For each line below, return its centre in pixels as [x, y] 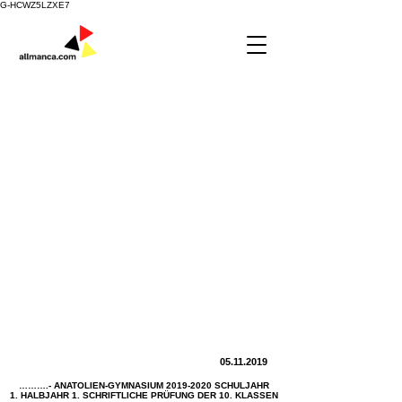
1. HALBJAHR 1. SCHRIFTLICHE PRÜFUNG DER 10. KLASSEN [144, 395]
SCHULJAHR [240, 385]
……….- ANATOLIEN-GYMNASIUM [92, 385]
